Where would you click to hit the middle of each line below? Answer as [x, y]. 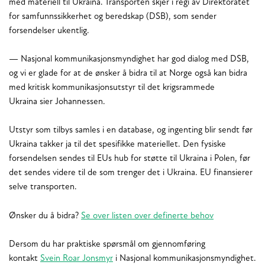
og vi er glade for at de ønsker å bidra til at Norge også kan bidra [128, 74]
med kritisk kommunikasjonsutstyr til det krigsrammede [112, 88]
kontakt [25, 259]
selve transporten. [45, 188]
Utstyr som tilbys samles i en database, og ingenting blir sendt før [131, 131]
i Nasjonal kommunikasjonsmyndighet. [185, 259]
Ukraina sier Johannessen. [57, 102]
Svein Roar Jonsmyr [77, 259]
